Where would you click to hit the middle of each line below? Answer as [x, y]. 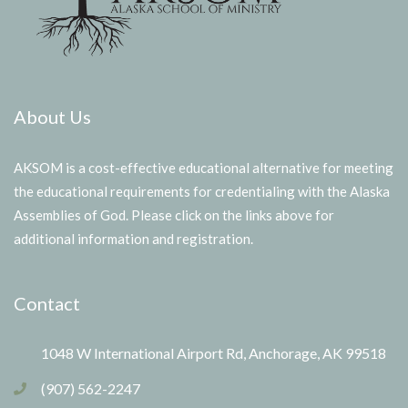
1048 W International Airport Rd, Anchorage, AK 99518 [214, 352]
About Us [52, 116]
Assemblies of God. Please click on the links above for [174, 214]
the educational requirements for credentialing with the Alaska [202, 191]
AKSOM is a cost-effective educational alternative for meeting [204, 167]
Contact [47, 303]
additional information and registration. [133, 238]
